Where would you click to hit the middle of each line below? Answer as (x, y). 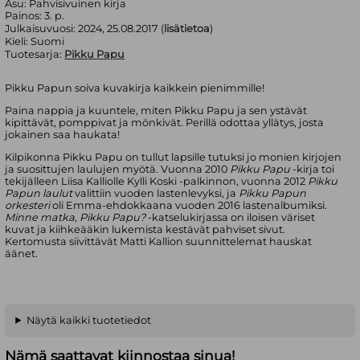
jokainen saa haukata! (63, 134)
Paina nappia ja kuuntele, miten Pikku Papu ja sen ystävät (156, 110)
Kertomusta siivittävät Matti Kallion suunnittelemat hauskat (159, 241)
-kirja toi (313, 169)
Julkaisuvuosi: (42, 29)
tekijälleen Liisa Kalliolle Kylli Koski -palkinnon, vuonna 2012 (157, 181)
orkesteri (28, 205)
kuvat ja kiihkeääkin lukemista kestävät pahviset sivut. (145, 229)
